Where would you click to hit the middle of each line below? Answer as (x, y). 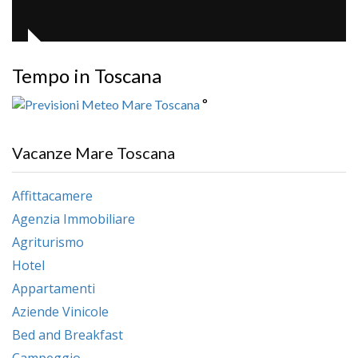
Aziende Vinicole (60, 311)
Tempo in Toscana (87, 75)
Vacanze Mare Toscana (93, 152)
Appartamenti (54, 288)
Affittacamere (52, 195)
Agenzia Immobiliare (74, 219)
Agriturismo (48, 242)
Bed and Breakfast (68, 334)
